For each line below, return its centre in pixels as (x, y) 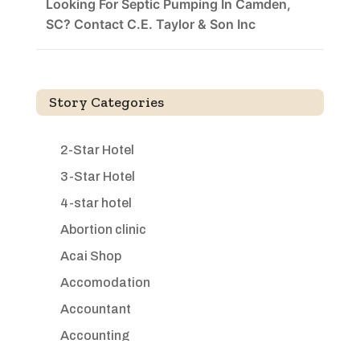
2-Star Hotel (97, 150)
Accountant (95, 309)
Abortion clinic (103, 230)
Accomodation (105, 283)
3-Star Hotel (97, 177)
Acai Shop (90, 256)
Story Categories (106, 102)
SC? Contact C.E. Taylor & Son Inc (150, 25)
